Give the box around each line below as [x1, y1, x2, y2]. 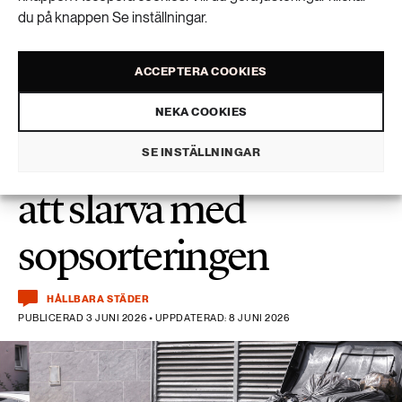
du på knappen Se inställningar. [18, 9, 207, 26]
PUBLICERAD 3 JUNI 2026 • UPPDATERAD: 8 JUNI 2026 [18, 311, 290, 324]
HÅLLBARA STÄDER [47, 292, 150, 305]
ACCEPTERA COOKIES [135, 64, 267, 78]
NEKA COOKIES [154, 104, 248, 118]
